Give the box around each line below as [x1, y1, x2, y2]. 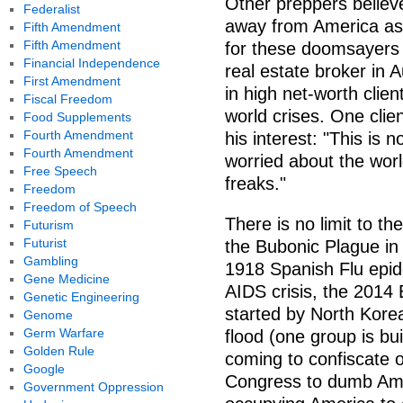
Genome [22, 308, 73, 322]
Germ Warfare [22, 326, 104, 340]
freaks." [225, 174, 286, 193]
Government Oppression [22, 380, 164, 394]
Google [22, 362, 65, 376]
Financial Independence [22, 56, 160, 70]
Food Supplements [22, 110, 131, 124]
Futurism [22, 218, 74, 232]
